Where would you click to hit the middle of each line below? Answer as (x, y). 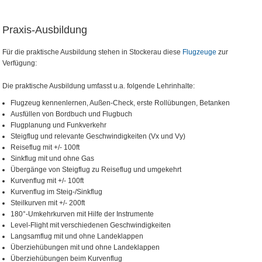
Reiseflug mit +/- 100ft (45, 147)
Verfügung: (20, 63)
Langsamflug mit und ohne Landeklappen (77, 236)
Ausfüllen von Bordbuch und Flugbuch (71, 114)
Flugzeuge (199, 52)
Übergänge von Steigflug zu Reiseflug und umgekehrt (96, 170)
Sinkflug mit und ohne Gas (52, 158)
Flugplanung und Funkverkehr (58, 125)
